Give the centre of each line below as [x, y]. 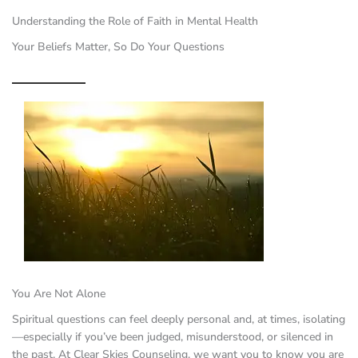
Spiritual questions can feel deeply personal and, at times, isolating [179, 319]
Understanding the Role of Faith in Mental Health [135, 21]
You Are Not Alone [59, 293]
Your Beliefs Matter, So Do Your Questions [118, 46]
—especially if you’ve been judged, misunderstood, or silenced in [173, 336]
